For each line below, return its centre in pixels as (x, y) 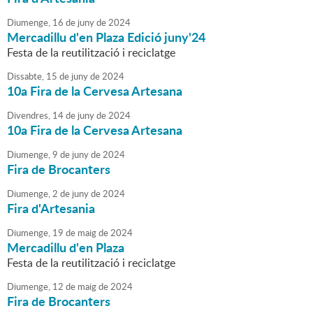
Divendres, (29, 116)
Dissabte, (26, 77)
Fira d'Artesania (51, 209)
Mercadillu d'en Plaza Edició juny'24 (106, 37)
